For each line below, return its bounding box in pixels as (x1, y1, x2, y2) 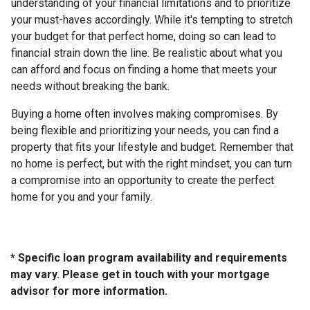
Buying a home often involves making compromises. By (11, 107, 278, 121)
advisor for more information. (10, 284, 167, 298)
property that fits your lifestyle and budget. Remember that (11, 140, 293, 154)
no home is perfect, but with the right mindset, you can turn (11, 157, 292, 171)
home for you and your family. (11, 190, 152, 204)
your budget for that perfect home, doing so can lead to (11, 30, 276, 44)
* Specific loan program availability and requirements (10, 251, 287, 265)
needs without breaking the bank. (11, 80, 170, 93)
